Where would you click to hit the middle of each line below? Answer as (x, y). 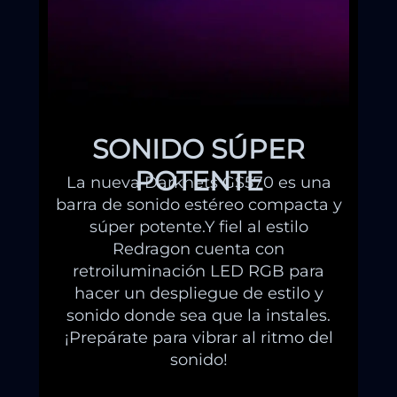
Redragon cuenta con (198, 249)
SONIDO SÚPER (198, 149)
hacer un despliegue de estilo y (198, 294)
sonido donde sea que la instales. (198, 316)
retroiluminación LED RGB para (198, 272)
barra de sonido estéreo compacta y (198, 205)
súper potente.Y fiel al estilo (198, 227)
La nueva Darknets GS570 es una (198, 183)
